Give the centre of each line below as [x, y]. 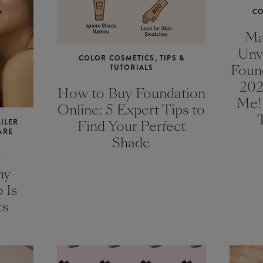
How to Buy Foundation [131, 94]
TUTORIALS [131, 68]
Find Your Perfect [131, 127]
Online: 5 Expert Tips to [131, 110]
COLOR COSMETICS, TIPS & [131, 58]
